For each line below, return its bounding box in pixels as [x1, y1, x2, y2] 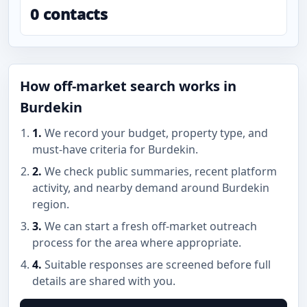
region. [32, 197, 69, 212]
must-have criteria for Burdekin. [32, 142, 198, 157]
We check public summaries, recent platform [42, 164, 277, 179]
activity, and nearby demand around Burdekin [32, 180, 269, 195]
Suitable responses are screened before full [42, 257, 271, 272]
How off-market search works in [20, 77, 236, 95]
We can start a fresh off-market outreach [42, 219, 257, 234]
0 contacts [30, 3, 108, 24]
